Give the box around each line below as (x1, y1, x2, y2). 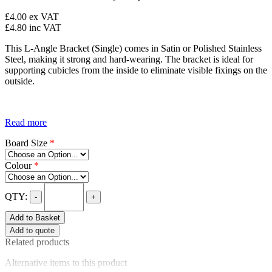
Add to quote (10, 226, 55, 235)
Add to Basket (10, 213, 60, 222)
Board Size (5, 138, 50, 148)
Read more (5, 117, 47, 127)
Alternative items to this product (5, 257, 127, 268)
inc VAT (29, 22, 61, 33)
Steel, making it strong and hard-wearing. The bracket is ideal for (5, 54, 253, 64)
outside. (5, 76, 35, 86)
